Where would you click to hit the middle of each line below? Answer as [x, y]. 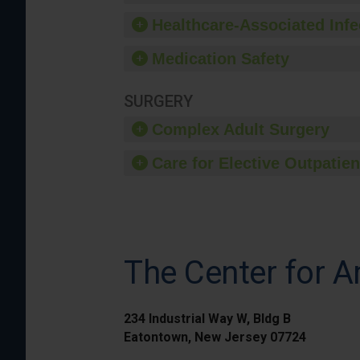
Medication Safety [221, 59]
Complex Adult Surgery [241, 129]
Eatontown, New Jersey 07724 [215, 337]
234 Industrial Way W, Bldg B [207, 319]
